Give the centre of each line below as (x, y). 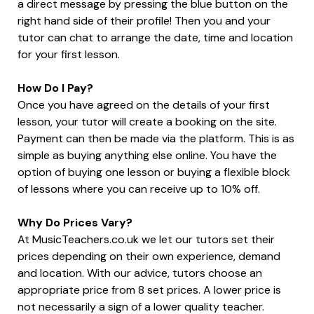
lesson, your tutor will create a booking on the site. (147, 121)
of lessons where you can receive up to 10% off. (139, 189)
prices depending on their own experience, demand (149, 256)
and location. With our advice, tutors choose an (140, 273)
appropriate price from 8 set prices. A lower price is (149, 289)
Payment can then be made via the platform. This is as (156, 138)
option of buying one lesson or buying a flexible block (154, 172)
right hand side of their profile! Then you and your (144, 20)
